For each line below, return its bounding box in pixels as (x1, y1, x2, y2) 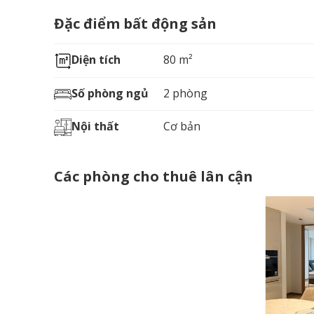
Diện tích (71, 52, 121, 68)
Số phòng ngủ (71, 85, 149, 101)
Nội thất (71, 118, 119, 134)
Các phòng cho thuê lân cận (54, 167, 253, 186)
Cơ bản (163, 118, 201, 134)
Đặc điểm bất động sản (54, 14, 217, 34)
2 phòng (163, 85, 208, 101)
